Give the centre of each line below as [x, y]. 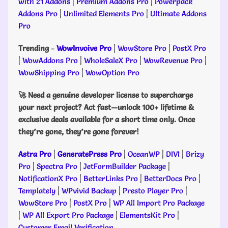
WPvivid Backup [90, 191]
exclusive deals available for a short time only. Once [107, 119]
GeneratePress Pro [90, 154]
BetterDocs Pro [170, 178]
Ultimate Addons [178, 13]
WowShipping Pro [49, 73]
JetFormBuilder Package [125, 166]
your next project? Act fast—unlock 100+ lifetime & [106, 107]
